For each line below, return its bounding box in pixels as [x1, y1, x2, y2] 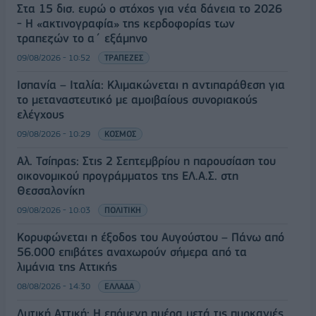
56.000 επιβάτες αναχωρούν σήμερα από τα [17, 244, 247, 259]
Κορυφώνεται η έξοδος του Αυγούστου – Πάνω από [17, 229, 284, 244]
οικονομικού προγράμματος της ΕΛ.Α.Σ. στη [17, 168, 238, 183]
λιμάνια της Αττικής [17, 259, 117, 274]
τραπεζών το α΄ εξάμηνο [17, 30, 147, 45]
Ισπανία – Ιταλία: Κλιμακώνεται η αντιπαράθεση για [17, 77, 285, 92]
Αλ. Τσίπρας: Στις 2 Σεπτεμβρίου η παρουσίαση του [17, 153, 276, 168]
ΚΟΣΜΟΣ [104, 128, 136, 139]
